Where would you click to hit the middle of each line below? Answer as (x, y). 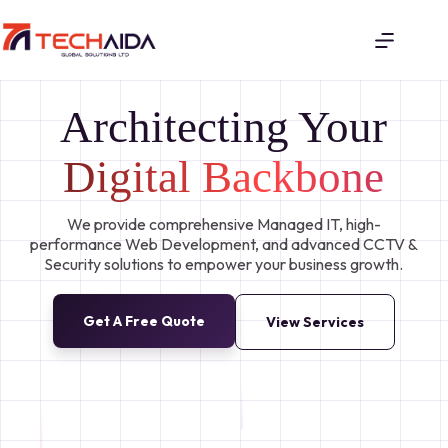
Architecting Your (224, 127)
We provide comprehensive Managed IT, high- (223, 224)
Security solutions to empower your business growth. (224, 264)
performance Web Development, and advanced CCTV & (223, 244)
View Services (314, 322)
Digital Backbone (224, 177)
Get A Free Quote (143, 321)
